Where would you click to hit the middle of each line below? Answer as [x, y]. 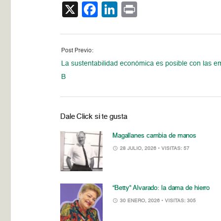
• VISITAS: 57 [173, 148]
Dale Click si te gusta [94, 116]
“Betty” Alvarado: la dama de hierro [161, 188]
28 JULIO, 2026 [138, 148]
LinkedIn [148, 9]
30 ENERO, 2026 [140, 201]
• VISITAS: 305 [178, 201]
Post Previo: [77, 51]
